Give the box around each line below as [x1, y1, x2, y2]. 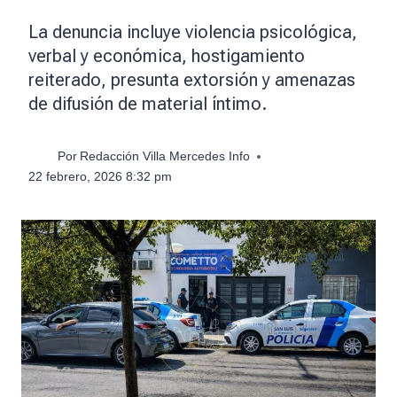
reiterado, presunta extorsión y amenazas [28, 68, 355, 90]
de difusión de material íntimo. [28, 92, 267, 114]
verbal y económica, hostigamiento [28, 44, 305, 66]
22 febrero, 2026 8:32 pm [28, 170, 172, 184]
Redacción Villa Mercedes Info [80, 150, 251, 164]
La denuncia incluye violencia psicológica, [28, 20, 357, 43]
